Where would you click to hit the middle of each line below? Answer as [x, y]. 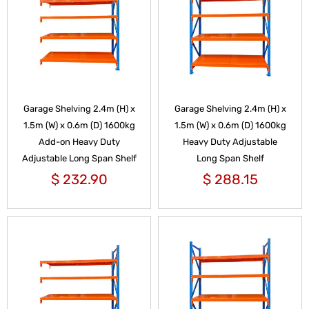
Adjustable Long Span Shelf [79, 158]
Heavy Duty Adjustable [230, 141]
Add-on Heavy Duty [79, 141]
